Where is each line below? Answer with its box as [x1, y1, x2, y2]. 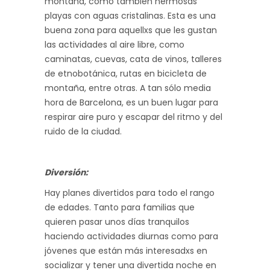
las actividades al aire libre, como [45, 38, 184, 51]
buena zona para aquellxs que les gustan [45, 24, 217, 36]
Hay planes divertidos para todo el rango [45, 186, 215, 199]
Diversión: [45, 166, 88, 178]
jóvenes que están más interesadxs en [45, 244, 207, 257]
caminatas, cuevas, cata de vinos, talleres [45, 52, 222, 65]
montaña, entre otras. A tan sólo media [45, 81, 211, 94]
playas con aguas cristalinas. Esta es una [45, 9, 216, 22]
